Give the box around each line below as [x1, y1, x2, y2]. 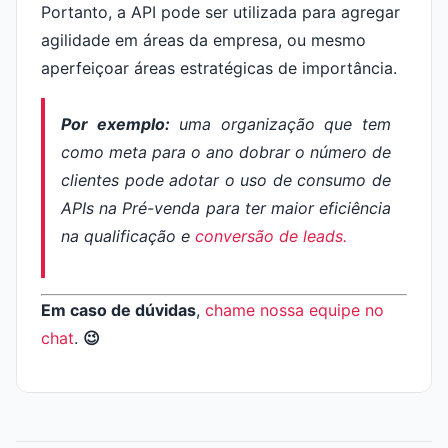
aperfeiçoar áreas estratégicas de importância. [41, 58, 397, 78]
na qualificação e [61, 226, 195, 246]
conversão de [195, 226, 303, 246]
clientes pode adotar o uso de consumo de [61, 170, 391, 190]
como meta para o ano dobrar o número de [61, 142, 391, 162]
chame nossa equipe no [205, 300, 384, 320]
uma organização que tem [169, 114, 392, 134]
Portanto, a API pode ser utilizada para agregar [41, 2, 400, 22]
